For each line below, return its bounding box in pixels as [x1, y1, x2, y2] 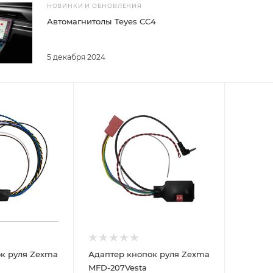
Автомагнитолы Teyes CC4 [46, 16, 156, 27]
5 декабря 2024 [46, 52, 105, 62]
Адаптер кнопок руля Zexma [88, 249, 210, 259]
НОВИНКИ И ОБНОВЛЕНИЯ [46, 2, 142, 10]
